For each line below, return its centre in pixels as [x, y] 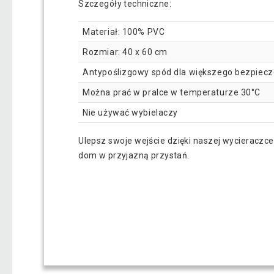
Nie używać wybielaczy [130, 112]
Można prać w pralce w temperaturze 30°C [172, 92]
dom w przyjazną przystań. [134, 155]
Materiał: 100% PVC [124, 31]
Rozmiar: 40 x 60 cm [125, 52]
